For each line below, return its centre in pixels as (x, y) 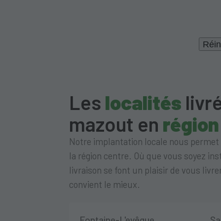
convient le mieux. (104, 184)
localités (143, 102)
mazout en (116, 124)
